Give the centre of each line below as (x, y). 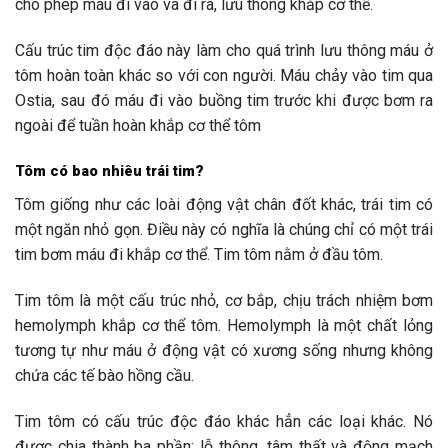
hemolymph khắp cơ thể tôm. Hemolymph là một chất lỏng (224, 325)
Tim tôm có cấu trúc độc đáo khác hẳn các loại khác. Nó (224, 421)
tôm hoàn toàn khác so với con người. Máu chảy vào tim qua (224, 75)
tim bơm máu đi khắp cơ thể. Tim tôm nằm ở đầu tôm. (199, 254)
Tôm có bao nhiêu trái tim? (109, 172)
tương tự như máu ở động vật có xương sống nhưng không (224, 350)
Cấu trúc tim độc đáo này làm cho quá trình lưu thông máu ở (224, 50)
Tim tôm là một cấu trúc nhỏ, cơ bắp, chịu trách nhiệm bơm (224, 300)
